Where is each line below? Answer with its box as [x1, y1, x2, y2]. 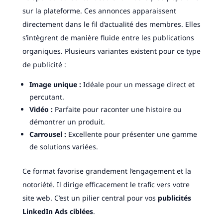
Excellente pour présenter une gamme [66, 129, 197, 139]
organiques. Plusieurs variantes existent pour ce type [22, 46, 201, 56]
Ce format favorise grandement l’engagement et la [22, 166, 191, 176]
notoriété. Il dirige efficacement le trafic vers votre [22, 180, 190, 190]
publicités [157, 193, 191, 203]
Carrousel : [29, 129, 66, 139]
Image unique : [29, 80, 81, 90]
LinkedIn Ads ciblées [22, 207, 93, 217]
